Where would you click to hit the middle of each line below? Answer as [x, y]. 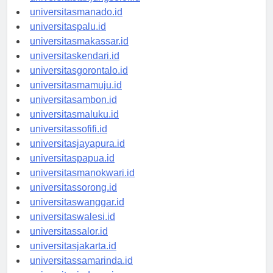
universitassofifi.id [69, 140]
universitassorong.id [73, 199]
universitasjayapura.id [77, 155]
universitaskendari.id [75, 67]
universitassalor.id [69, 243]
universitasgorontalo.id [79, 82]
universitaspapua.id [72, 169]
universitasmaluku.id [74, 126]
